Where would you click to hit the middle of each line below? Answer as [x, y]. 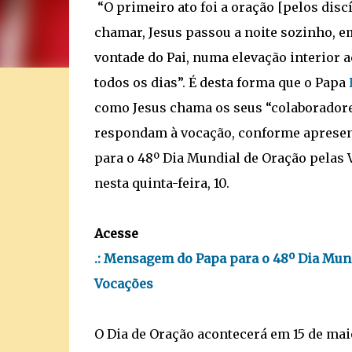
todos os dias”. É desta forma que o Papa [220, 82]
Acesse [116, 233]
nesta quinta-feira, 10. [161, 183]
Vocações [123, 284]
